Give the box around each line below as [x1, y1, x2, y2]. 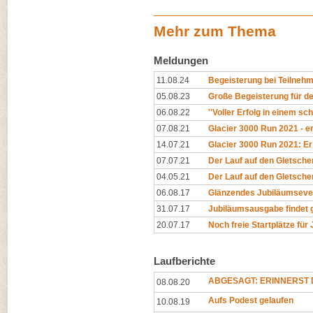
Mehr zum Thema [154, 23, 276, 39]
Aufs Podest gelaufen [208, 296, 293, 305]
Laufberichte [154, 255, 215, 267]
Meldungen [154, 54, 208, 66]
